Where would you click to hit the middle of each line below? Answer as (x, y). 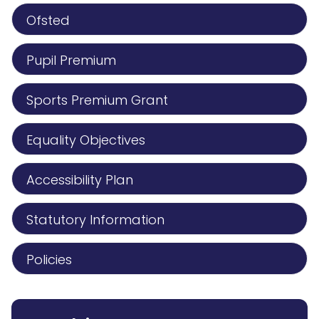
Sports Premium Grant (97, 100)
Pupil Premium (71, 60)
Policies (49, 260)
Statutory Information (95, 220)
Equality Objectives (86, 140)
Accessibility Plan (80, 180)
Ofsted (48, 20)
